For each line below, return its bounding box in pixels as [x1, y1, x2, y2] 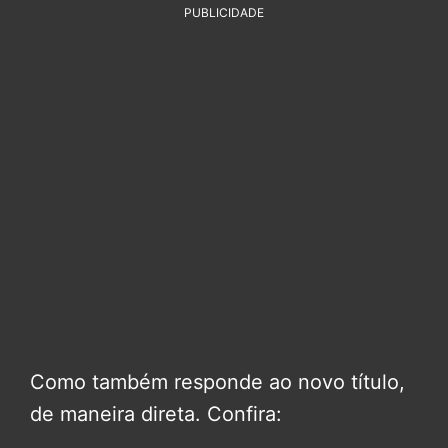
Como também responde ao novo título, [30, 369, 405, 394]
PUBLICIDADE [184, 4, 264, 20]
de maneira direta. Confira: [30, 401, 282, 426]
